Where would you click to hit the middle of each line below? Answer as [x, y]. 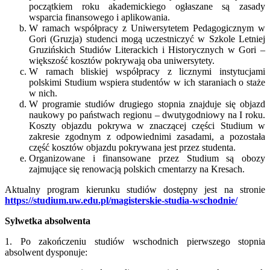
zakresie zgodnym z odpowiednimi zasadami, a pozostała [147, 136]
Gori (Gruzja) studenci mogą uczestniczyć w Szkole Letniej [147, 39]
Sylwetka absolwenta [48, 221]
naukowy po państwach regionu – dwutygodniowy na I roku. [147, 115]
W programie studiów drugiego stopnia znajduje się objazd [147, 104]
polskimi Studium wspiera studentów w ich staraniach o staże [147, 82]
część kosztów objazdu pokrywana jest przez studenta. [132, 147]
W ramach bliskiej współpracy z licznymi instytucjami [147, 71]
